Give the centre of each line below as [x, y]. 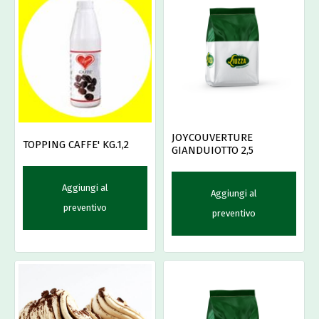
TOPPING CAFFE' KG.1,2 [76, 145]
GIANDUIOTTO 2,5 [213, 151]
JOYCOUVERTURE [212, 138]
